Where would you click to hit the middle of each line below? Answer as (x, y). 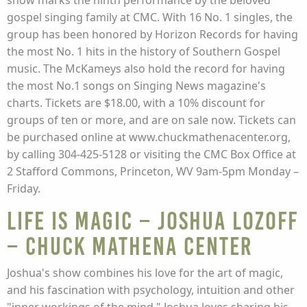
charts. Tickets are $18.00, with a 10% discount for (136, 103)
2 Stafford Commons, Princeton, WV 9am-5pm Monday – (153, 171)
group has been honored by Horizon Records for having (152, 34)
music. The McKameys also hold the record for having (146, 69)
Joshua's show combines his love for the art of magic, (145, 273)
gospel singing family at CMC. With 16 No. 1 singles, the (150, 17)
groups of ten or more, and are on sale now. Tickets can (151, 120)
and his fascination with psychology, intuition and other (151, 290)
